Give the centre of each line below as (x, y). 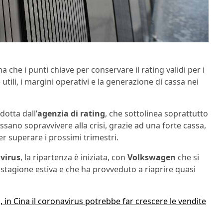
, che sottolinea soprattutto (157, 113)
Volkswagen (152, 157)
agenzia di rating (71, 113)
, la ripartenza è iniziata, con (74, 157)
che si (187, 157)
